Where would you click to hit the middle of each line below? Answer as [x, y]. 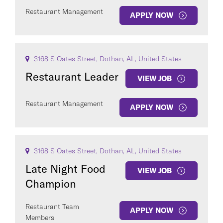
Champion [51, 184]
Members [40, 218]
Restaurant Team [52, 207]
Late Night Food [65, 169]
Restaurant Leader [72, 77]
